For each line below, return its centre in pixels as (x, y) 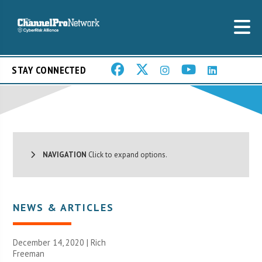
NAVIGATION (61, 154)
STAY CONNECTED (49, 70)
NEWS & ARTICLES (64, 207)
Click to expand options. (127, 154)
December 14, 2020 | (52, 242)
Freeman (29, 253)
